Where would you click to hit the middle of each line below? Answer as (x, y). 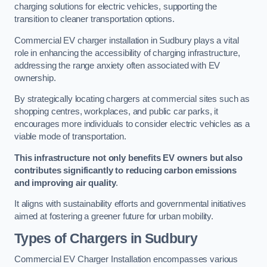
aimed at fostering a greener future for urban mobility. (114, 217)
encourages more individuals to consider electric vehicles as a (132, 124)
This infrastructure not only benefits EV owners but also (128, 158)
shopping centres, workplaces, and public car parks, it (117, 112)
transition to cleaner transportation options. (94, 19)
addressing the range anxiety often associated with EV (117, 65)
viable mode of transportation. (70, 137)
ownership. (35, 78)
